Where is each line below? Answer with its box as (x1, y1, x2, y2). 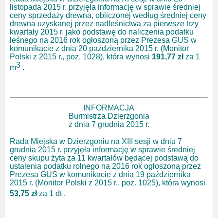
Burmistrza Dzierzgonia (68, 112, 149, 121)
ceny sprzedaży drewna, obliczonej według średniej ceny (10, 11, 206, 20)
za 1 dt (37, 189, 62, 198)
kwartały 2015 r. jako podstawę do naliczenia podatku (10, 28, 194, 36)
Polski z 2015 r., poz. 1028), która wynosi (10, 53, 152, 61)
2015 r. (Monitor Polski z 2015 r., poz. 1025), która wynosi (10, 179, 205, 187)
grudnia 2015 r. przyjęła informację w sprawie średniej (10, 145, 195, 154)
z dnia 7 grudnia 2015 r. (68, 120, 149, 129)
